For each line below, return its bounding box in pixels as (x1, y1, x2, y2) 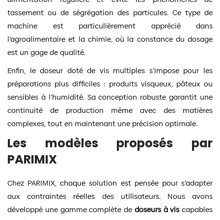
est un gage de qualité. (7, 47, 85, 57)
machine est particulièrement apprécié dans (7, 20, 213, 31)
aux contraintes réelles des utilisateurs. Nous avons (7, 191, 213, 201)
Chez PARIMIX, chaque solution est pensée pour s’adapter (7, 177, 213, 188)
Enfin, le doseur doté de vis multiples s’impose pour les (7, 65, 213, 76)
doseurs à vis (134, 204, 180, 215)
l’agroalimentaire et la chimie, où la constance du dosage (7, 33, 213, 44)
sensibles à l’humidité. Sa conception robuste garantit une (7, 91, 213, 102)
